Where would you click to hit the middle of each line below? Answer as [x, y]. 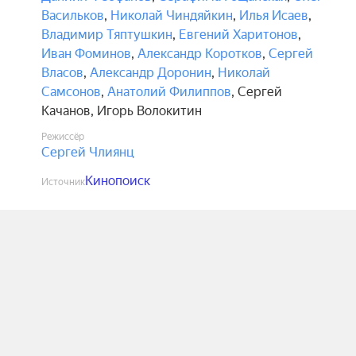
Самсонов [71, 92]
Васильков [73, 15]
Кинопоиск [118, 181]
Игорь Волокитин [149, 111]
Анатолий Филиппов [169, 92]
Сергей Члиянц [88, 152]
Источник [63, 182]
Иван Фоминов [86, 54]
